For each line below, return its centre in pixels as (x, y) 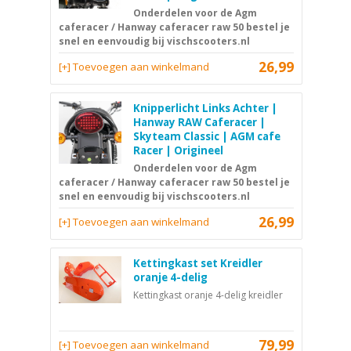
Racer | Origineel (178, 150)
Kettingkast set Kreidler (198, 263)
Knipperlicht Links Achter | (205, 108)
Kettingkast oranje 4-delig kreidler (208, 295)
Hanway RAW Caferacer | (199, 122)
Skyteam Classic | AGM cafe (207, 136)
